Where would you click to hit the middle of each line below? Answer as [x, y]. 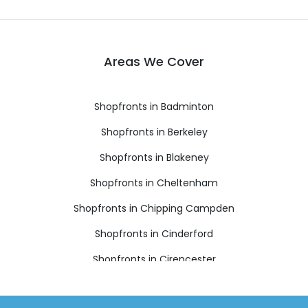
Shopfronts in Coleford [154, 284]
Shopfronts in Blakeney [154, 157]
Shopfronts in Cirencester [154, 259]
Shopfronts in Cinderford [154, 233]
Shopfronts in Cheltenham [154, 183]
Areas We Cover [154, 61]
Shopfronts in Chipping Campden [154, 208]
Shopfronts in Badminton [154, 106]
